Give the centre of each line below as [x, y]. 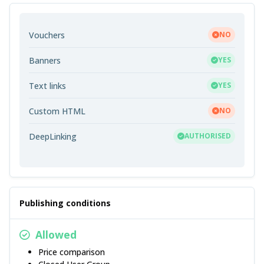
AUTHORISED [208, 136]
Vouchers [47, 35]
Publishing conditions [65, 203]
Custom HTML [57, 111]
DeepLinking [53, 136]
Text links [47, 85]
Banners [45, 60]
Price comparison [72, 252]
